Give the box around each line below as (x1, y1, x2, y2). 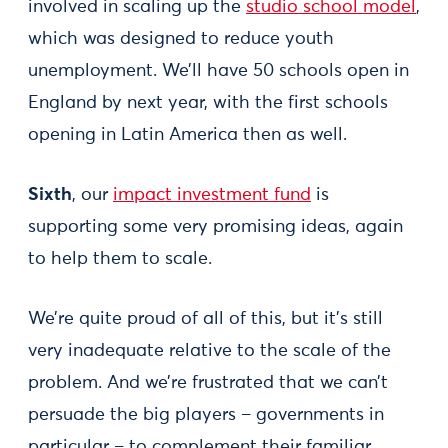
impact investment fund (113, 186, 311, 204)
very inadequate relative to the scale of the (28, 342, 391, 360)
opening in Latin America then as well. (28, 126, 347, 144)
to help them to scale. (28, 250, 212, 268)
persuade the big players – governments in (28, 406, 384, 424)
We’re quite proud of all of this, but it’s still (28, 310, 383, 328)
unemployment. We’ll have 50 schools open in (28, 62, 409, 80)
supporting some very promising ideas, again (28, 218, 403, 236)
